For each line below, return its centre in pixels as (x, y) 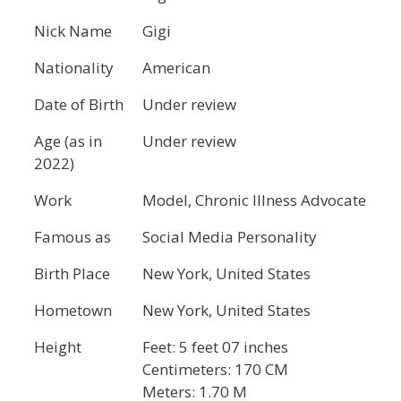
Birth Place (72, 274)
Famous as (73, 237)
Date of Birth (79, 105)
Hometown (73, 311)
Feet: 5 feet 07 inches (215, 347)
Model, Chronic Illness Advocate (254, 200)
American (176, 68)
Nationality (74, 68)
